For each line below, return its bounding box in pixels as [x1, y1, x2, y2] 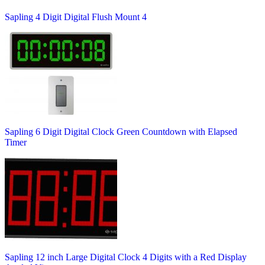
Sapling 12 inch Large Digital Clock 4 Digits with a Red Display [5, 251, 247, 262]
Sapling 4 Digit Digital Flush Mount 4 [5, 11, 147, 22]
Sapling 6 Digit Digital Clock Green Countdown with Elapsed [5, 126, 237, 137]
